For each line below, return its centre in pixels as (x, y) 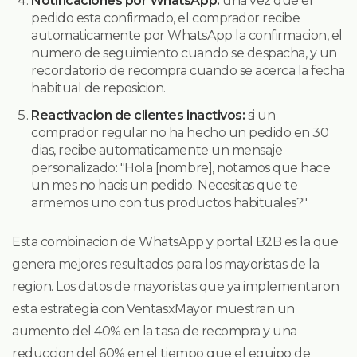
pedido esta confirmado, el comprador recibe (166, 18)
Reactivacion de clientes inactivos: (138, 115)
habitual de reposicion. (98, 88)
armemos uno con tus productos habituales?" (169, 202)
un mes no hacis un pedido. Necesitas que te (165, 185)
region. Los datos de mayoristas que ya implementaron (176, 286)
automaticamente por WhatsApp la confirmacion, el (187, 35)
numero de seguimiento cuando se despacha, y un (184, 53)
